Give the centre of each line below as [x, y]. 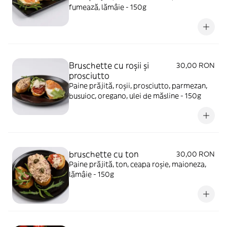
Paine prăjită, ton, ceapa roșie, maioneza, [138, 164]
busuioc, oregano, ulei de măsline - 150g [135, 96]
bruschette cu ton [104, 154]
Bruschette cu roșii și [109, 65]
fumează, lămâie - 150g [108, 7]
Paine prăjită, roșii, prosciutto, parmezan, [138, 86]
